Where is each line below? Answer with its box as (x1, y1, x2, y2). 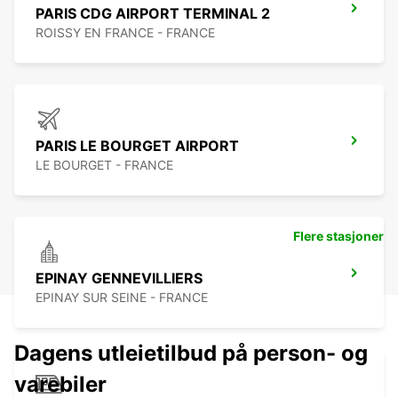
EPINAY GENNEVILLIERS (36, 269, 203, 288)
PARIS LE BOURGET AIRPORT (36, 137, 239, 155)
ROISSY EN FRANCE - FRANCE (36, 25, 215, 41)
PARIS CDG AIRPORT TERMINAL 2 (36, 4, 270, 23)
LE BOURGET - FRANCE (36, 157, 173, 173)
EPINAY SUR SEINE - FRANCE (36, 290, 208, 306)
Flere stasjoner (293, 228, 384, 244)
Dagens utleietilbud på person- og (14, 340, 368, 367)
